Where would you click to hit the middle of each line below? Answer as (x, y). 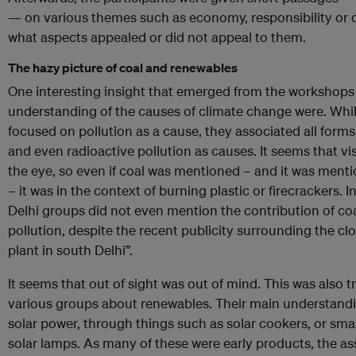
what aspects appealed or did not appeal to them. (157, 37)
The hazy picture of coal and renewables (123, 68)
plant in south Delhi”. (70, 250)
